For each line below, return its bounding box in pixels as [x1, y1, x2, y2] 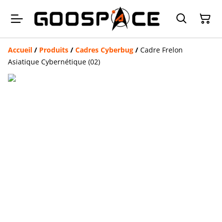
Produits [39, 45, 68, 55]
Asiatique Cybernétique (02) [8, 56, 100, 66]
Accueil [8, 45, 32, 55]
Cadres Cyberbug [75, 45, 133, 55]
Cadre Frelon [140, 45, 183, 55]
